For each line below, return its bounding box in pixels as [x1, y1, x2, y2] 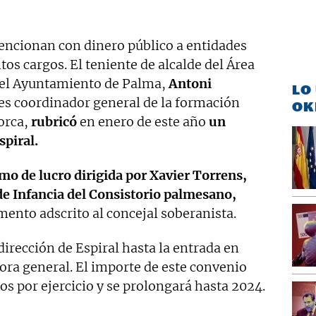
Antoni [169, 75, 212, 92]
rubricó [31, 114, 77, 130]
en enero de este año [77, 114, 209, 130]
